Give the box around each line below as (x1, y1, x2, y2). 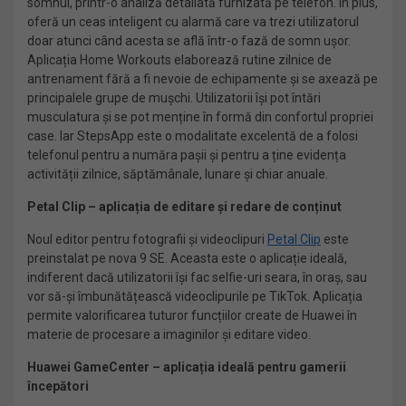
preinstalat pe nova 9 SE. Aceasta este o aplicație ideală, (27, 251, 347, 266)
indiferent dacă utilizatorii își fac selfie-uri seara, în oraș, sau (27, 270, 367, 285)
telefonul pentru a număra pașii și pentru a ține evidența (27, 148, 346, 162)
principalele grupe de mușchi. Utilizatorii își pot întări (27, 91, 321, 105)
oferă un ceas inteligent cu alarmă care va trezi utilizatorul (27, 14, 359, 29)
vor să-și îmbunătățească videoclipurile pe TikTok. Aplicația (27, 289, 362, 304)
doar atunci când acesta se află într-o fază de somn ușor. (27, 34, 351, 48)
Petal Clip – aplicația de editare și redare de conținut (27, 199, 342, 214)
